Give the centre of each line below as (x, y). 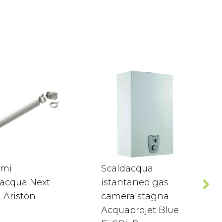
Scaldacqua (127, 168)
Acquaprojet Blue (140, 210)
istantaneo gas (135, 182)
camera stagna (135, 196)
